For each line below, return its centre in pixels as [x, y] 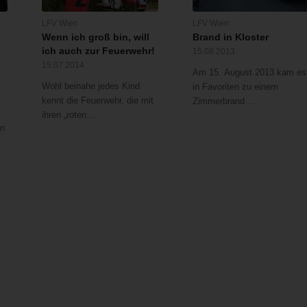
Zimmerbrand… [223, 101]
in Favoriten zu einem [236, 86]
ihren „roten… [68, 114]
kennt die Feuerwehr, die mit [97, 100]
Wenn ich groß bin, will [95, 37]
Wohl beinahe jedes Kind [90, 86]
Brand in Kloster [231, 37]
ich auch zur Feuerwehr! [98, 50]
